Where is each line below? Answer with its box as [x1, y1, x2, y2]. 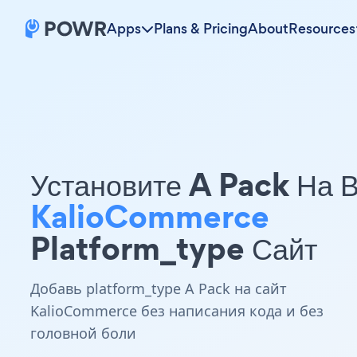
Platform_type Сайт [30, 226, 317, 271]
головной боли [30, 324, 136, 343]
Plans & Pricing [154, 19, 248, 38]
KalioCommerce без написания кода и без [30, 301, 324, 320]
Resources [288, 19, 355, 38]
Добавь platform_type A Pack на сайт [30, 279, 287, 298]
